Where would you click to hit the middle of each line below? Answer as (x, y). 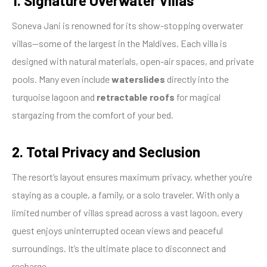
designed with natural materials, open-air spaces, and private (133, 61)
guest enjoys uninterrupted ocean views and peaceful (117, 231)
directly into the (197, 79)
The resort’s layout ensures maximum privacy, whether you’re (132, 177)
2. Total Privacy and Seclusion (106, 152)
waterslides (138, 79)
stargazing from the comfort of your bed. (93, 115)
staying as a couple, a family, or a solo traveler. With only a (126, 195)
